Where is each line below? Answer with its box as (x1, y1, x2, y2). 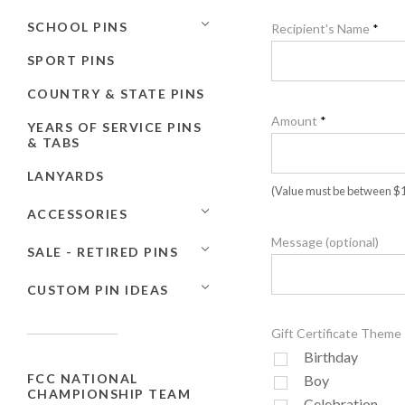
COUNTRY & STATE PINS (27, 85, 205, 101)
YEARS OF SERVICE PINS (27, 118, 202, 135)
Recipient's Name (271, 21, 372, 37)
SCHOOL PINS (27, 18, 128, 34)
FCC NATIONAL (27, 370, 138, 386)
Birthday (301, 348, 358, 366)
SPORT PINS (27, 52, 116, 68)
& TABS (27, 134, 80, 150)
